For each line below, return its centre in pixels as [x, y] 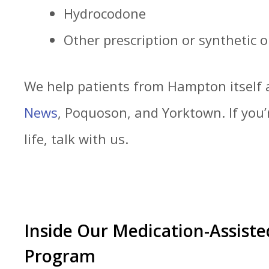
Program [60, 256]
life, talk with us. [76, 139]
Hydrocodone [105, 13]
